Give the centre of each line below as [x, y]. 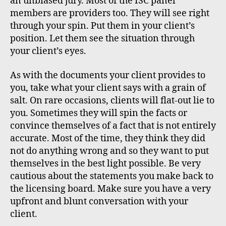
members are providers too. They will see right [110, 14]
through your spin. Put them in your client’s [102, 26]
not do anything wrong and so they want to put [109, 151]
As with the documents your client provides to [108, 75]
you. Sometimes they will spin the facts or [99, 113]
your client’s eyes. [48, 51]
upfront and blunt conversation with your [99, 201]
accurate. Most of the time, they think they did [108, 138]
